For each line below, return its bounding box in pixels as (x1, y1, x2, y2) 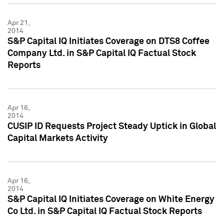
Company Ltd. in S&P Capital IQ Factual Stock (7, 48, 196, 58)
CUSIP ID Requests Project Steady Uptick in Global (7, 121, 216, 131)
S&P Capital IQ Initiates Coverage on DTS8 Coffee (7, 36, 209, 46)
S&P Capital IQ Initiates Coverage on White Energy (7, 194, 214, 204)
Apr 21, (7, 19, 29, 26)
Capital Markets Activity (7, 133, 108, 143)
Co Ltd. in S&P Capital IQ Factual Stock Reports (7, 206, 202, 216)
